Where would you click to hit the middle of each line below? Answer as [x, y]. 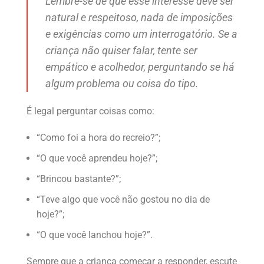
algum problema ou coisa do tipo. [122, 83]
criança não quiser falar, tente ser [121, 50]
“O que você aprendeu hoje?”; [97, 158]
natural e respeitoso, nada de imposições [139, 17]
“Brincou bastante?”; [79, 179]
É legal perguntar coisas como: [90, 111]
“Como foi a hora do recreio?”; [98, 137]
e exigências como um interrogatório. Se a [141, 34]
